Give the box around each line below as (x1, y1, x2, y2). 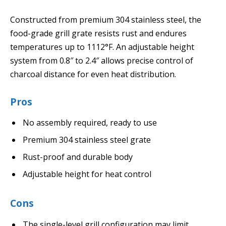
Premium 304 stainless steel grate (23, 134, 151, 146)
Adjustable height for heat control (23, 168, 151, 180)
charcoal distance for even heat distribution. (10, 68, 176, 80)
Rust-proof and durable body (23, 151, 133, 163)
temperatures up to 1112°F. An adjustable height (10, 41, 194, 52)
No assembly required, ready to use (23, 117, 157, 129)
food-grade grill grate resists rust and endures (10, 27, 187, 39)
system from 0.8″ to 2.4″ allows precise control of (10, 54, 193, 66)
